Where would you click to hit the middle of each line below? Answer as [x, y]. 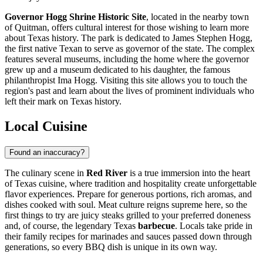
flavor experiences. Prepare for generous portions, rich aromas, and [128, 194]
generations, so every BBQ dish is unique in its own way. [111, 247]
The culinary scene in [45, 173]
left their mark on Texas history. [63, 101]
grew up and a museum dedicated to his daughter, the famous [117, 69]
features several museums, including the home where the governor [127, 59]
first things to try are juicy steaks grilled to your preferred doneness [128, 215]
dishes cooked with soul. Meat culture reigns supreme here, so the [126, 204]
